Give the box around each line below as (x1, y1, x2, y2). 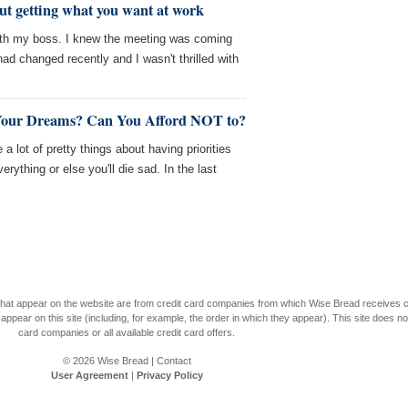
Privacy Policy (136, 370, 203, 381)
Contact (156, 355, 191, 366)
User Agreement (50, 370, 128, 381)
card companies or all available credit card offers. (18, 327, 235, 338)
